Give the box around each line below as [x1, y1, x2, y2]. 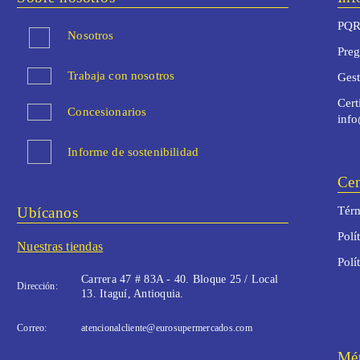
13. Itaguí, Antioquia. [81, 288, 184, 301]
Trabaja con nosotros [67, 69, 175, 83]
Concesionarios [67, 105, 147, 119]
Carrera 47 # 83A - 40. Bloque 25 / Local [81, 273, 279, 286]
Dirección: [17, 280, 58, 292]
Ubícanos [17, 204, 79, 222]
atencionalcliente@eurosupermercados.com [81, 322, 252, 334]
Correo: [17, 322, 47, 334]
